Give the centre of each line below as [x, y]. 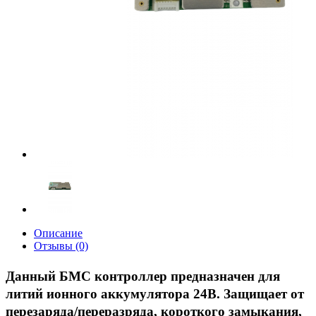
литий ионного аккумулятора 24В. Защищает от [155, 294]
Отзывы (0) [61, 246]
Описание [58, 233]
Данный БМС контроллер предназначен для [143, 276]
